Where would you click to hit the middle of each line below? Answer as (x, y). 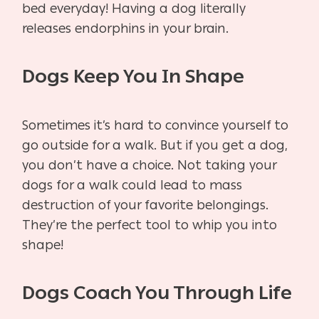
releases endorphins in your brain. (126, 29)
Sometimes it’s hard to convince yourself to (156, 126)
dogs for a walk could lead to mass (132, 185)
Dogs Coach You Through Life (157, 293)
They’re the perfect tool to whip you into (150, 225)
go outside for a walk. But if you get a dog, (155, 146)
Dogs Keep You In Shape (134, 77)
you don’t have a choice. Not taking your (150, 166)
